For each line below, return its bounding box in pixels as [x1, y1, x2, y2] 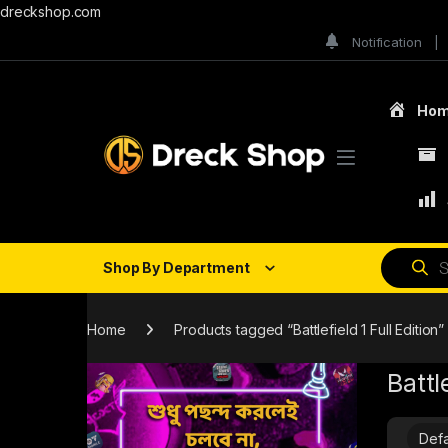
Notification [352, 33, 422, 50]
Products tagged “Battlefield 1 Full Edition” [174, 320, 445, 338]
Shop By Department [103, 259, 250, 277]
